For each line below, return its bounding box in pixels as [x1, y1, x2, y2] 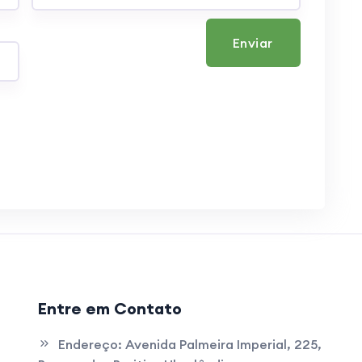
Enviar [232, 34, 273, 51]
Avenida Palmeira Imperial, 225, [124, 336, 322, 352]
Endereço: [57, 336, 122, 352]
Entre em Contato [37, 298, 182, 318]
